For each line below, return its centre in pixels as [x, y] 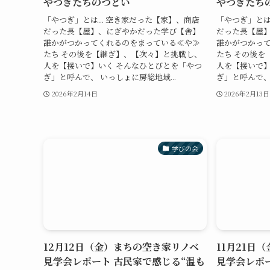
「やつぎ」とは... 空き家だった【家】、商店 [121, 19]
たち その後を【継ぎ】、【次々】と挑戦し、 [123, 54]
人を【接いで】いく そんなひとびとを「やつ [123, 65]
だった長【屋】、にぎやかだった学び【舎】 [122, 31]
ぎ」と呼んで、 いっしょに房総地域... [110, 77]
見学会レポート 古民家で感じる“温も [124, 262]
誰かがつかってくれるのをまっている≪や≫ [122, 42]
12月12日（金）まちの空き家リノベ [121, 247]
